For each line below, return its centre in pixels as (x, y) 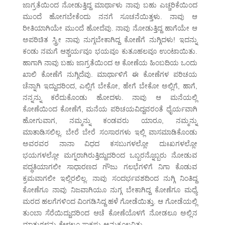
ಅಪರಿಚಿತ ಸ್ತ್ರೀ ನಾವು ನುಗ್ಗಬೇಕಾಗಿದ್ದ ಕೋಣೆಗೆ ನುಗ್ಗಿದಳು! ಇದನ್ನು (110, 40)
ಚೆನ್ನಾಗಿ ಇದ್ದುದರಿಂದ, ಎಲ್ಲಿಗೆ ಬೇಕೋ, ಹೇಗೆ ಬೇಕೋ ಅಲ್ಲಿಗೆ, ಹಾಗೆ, (110, 86)
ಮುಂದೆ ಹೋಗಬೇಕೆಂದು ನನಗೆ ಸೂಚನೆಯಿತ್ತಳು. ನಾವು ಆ (110, 17)
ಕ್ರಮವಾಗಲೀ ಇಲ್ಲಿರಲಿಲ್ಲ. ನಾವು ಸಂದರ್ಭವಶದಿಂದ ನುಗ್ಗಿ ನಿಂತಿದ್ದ (110, 179)
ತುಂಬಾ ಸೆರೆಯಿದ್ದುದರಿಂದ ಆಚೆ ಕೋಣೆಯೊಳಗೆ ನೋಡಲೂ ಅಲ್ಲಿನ (110, 213)
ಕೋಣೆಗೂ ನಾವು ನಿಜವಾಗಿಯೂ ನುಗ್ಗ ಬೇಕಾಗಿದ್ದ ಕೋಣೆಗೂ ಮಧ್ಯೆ (110, 190)
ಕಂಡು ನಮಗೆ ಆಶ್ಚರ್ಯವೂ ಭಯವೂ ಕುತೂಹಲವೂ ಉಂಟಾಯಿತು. (110, 51)
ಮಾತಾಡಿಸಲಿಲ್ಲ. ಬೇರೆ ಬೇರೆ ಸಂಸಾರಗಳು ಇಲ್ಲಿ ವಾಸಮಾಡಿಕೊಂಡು (110, 132)
